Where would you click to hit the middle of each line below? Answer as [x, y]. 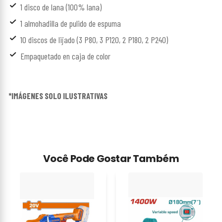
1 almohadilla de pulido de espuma [71, 23]
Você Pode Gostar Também [111, 158]
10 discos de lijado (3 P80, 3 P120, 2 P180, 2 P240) [94, 39]
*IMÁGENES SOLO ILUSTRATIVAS [58, 95]
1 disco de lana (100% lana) [61, 7]
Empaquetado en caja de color [65, 56]
